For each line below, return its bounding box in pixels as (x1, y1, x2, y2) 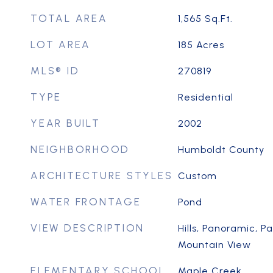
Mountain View (177, 239, 251, 250)
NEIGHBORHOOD (30, 143, 130, 155)
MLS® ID (30, 65, 80, 77)
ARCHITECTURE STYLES (30, 169, 173, 182)
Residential (177, 91, 233, 103)
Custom (177, 170, 217, 182)
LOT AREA (30, 38, 91, 51)
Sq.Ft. (204, 13, 233, 24)
